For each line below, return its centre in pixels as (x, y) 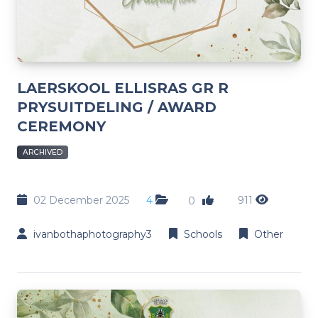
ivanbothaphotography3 (93, 234)
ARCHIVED (43, 152)
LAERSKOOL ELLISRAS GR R (123, 88)
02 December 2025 (81, 200)
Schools (203, 234)
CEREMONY (61, 126)
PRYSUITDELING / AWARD (117, 107)
